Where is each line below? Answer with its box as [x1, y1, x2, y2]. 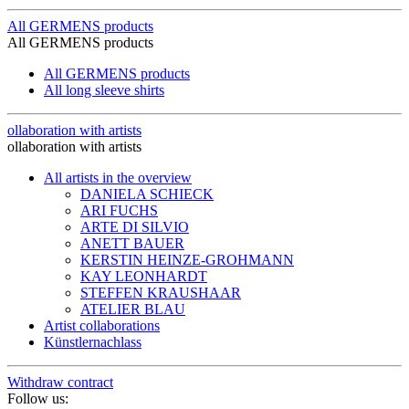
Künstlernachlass [44, 334, 142, 351]
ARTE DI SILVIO [80, 219, 189, 236]
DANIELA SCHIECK [80, 186, 214, 203]
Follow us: [7, 391, 68, 407]
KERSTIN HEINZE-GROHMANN [80, 252, 294, 268]
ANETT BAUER [80, 236, 184, 252]
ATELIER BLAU [80, 301, 185, 318]
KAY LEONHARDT [80, 268, 207, 285]
